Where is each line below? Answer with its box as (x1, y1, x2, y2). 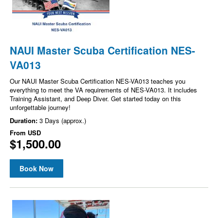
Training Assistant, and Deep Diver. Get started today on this (10, 93, 181, 103)
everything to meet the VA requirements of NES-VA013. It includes (10, 85, 197, 94)
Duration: (10, 115, 39, 125)
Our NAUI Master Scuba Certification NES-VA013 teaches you (10, 76, 185, 86)
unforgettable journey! (10, 102, 71, 112)
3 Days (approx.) (39, 115, 86, 125)
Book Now (19, 163, 54, 173)
